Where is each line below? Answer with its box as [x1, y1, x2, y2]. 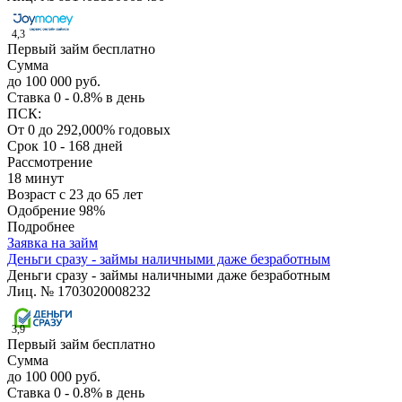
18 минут [7, 170, 64, 187]
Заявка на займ [7, 235, 98, 251]
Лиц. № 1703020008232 [7, 284, 151, 300]
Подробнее [7, 219, 74, 235]
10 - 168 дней [42, 138, 123, 154]
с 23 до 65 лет [59, 187, 143, 203]
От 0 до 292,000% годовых [7, 122, 170, 138]
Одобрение [7, 203, 79, 219]
